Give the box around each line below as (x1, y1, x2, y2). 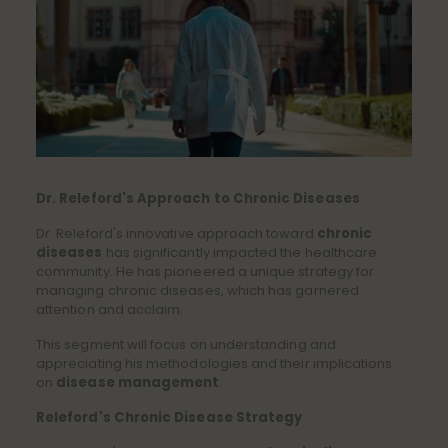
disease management (56, 373, 220, 393)
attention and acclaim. (36, 300, 184, 320)
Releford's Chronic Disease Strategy (36, 408, 303, 428)
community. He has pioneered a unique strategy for (36, 262, 375, 282)
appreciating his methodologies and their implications (36, 354, 393, 374)
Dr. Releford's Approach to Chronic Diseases (36, 189, 360, 209)
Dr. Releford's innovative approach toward (36, 224, 317, 244)
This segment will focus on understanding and (36, 335, 336, 355)
